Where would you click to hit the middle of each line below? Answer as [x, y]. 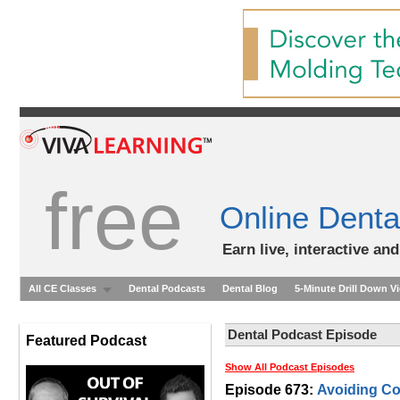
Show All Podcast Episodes [290, 367]
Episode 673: [271, 390]
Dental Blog [250, 288]
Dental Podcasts [167, 288]
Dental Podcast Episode [302, 334]
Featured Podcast [86, 341]
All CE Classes [62, 288]
